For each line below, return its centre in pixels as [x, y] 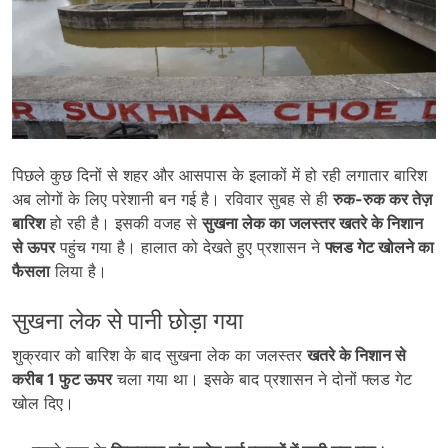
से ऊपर [33, 247]
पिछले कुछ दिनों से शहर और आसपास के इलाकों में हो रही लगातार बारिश [219, 175]
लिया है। [78, 271]
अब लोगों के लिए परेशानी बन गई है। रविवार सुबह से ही [172, 199]
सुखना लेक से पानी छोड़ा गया [127, 321]
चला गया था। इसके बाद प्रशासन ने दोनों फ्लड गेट [262, 379]
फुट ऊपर [85, 379]
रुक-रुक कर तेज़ [382, 199]
